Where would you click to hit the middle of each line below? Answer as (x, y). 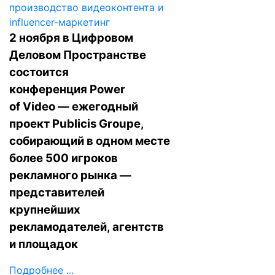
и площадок (44, 244)
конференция (49, 89)
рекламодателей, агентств (87, 227)
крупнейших (45, 210)
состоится (39, 72)
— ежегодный (97, 107)
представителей (57, 192)
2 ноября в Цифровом (71, 38)
